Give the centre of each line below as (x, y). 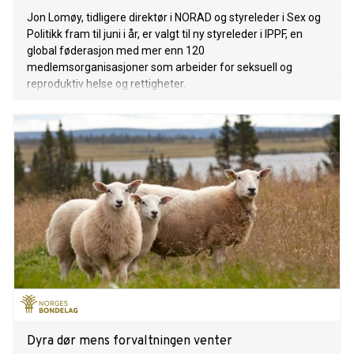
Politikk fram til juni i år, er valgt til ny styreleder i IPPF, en (165, 34)
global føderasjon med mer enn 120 (116, 51)
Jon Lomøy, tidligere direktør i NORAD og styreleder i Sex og (174, 18)
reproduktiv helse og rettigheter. (106, 84)
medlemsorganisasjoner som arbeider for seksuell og (160, 68)
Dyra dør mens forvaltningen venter (130, 342)
